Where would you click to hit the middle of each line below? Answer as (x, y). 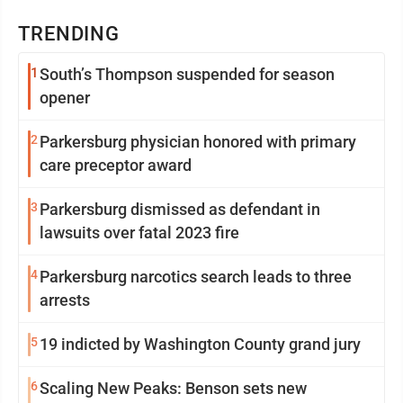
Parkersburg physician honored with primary (198, 142)
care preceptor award (116, 165)
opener (65, 98)
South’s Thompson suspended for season (187, 74)
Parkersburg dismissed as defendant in (180, 209)
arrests (65, 300)
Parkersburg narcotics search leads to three (196, 277)
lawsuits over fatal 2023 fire (139, 233)
